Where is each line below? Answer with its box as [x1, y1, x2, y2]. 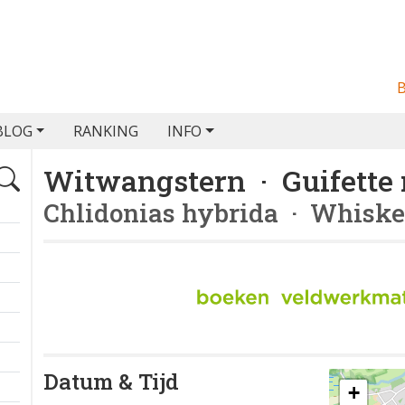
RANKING [73, 121, 139, 141]
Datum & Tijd [43, 367, 179, 396]
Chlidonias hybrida [43, 196, 278, 230]
